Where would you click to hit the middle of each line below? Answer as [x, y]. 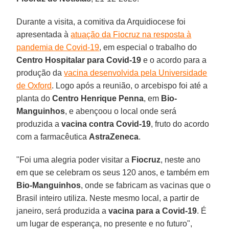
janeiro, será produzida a [63, 211]
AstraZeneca [114, 136]
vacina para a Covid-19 [153, 211]
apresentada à [44, 34]
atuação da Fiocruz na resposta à [131, 34]
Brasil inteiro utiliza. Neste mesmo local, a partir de [108, 198]
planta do [35, 98]
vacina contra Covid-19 [106, 124]
